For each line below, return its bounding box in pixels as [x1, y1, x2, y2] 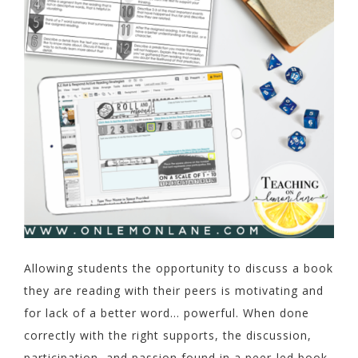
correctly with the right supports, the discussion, [24, 328, 312, 344]
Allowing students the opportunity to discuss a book [24, 261, 333, 276]
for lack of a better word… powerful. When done [24, 305, 309, 321]
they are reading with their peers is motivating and [24, 283, 324, 299]
